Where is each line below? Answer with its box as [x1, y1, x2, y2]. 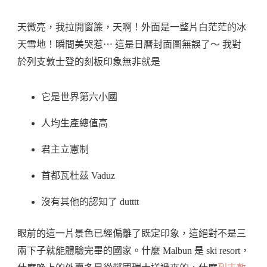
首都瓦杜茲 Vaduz [41, 170, 115, 181]
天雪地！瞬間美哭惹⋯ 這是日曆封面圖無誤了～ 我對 [17, 39, 241, 50]
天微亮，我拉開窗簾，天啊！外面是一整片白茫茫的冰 [17, 22, 246, 33]
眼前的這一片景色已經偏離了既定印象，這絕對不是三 [17, 228, 246, 239]
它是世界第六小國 [41, 92, 117, 103]
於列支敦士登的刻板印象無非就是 [17, 57, 160, 67]
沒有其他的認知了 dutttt [41, 197, 139, 207]
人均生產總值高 [41, 118, 108, 129]
